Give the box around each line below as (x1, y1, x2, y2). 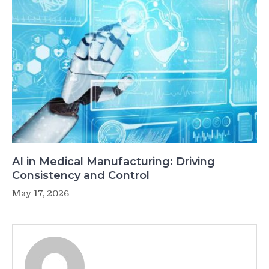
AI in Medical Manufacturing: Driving (12, 155, 215, 169)
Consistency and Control (12, 169, 150, 183)
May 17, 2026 (12, 188, 69, 199)
